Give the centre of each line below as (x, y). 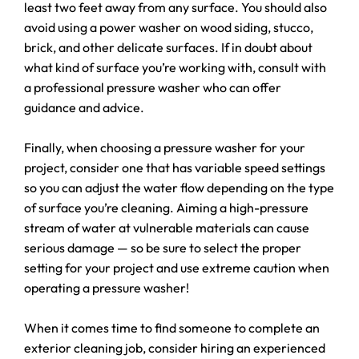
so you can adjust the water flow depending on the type (179, 188)
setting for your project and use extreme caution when (177, 268)
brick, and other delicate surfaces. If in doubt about (168, 47)
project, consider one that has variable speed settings (175, 167)
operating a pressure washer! (107, 288)
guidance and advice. (84, 107)
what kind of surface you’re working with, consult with (175, 67)
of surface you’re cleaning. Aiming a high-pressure (166, 208)
